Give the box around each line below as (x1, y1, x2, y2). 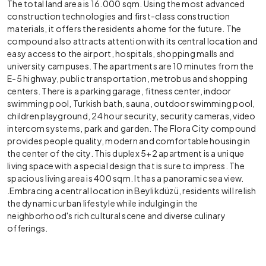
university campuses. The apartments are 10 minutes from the (7, 61, 254, 71)
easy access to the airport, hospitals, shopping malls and (7, 48, 235, 59)
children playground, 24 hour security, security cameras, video (7, 110, 256, 121)
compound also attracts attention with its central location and (7, 36, 258, 46)
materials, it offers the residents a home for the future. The (7, 23, 242, 34)
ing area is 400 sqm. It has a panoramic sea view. (53, 173, 244, 183)
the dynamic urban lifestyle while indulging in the (7, 198, 198, 208)
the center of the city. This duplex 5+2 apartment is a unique (7, 148, 245, 159)
